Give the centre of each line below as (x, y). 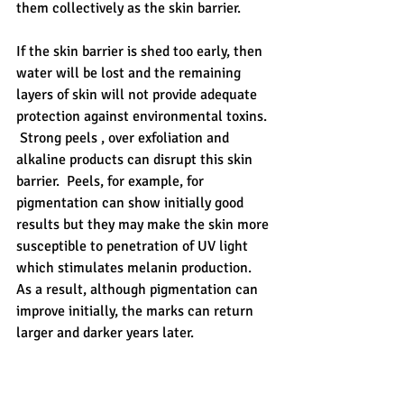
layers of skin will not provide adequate (138, 95)
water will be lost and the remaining (130, 73)
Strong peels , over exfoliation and (124, 138)
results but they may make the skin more (144, 225)
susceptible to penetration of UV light (134, 247)
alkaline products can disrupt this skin (136, 160)
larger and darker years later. (105, 333)
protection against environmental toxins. (143, 117)
